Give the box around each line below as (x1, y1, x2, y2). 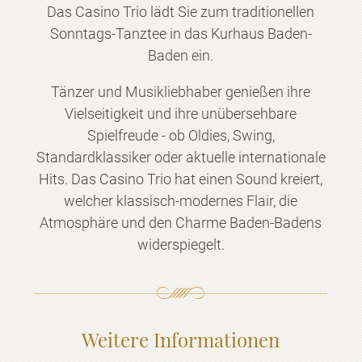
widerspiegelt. (137, 236, 225, 254)
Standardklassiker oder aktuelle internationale (36, 149, 326, 166)
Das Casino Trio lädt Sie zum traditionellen (47, 3, 315, 21)
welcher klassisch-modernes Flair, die (64, 192, 298, 210)
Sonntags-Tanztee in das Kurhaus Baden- (49, 25, 312, 43)
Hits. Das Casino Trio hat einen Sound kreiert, (39, 170, 323, 188)
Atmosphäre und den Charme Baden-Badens (40, 214, 322, 232)
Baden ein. (148, 47, 214, 65)
